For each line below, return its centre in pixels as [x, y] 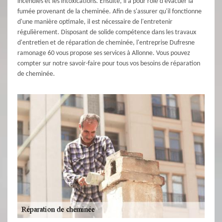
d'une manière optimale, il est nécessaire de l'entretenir [95, 22]
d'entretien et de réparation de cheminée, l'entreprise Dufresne [106, 43]
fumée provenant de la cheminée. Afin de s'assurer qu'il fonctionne [110, 12]
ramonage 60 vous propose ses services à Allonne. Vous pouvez [104, 54]
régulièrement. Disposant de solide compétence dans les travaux [107, 33]
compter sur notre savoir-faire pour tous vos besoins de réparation [109, 64]
